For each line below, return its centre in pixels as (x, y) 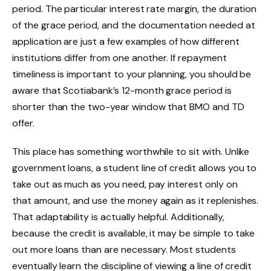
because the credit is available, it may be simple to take (134, 233)
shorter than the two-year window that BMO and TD (128, 106)
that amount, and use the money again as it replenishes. (135, 201)
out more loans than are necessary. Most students (124, 250)
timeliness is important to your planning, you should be (132, 74)
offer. (23, 123)
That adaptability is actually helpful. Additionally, (118, 217)
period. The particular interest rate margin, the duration (135, 8)
